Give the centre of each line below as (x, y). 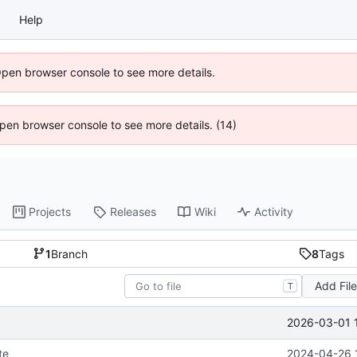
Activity (274, 212)
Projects (50, 212)
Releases (133, 212)
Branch (70, 253)
